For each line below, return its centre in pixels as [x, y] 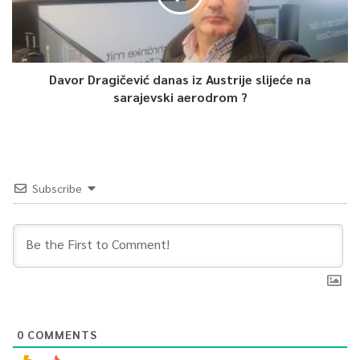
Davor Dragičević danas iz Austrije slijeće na [180, 80]
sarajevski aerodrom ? [180, 97]
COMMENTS [61, 335]
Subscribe [57, 188]
